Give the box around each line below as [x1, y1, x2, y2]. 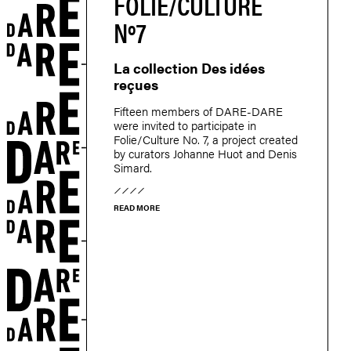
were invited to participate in [114, 116, 256, 133]
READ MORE [114, 201, 160, 213]
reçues [114, 74, 158, 94]
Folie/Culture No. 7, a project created [114, 130, 298, 147]
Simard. [114, 158, 152, 175]
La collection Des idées [114, 57, 265, 78]
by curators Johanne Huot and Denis [114, 144, 297, 161]
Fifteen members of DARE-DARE [114, 102, 283, 119]
